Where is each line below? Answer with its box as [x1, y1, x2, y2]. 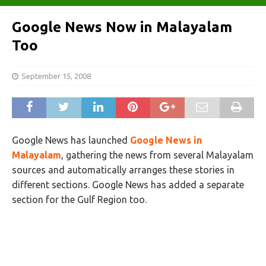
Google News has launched [12, 135, 130, 145]
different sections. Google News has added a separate [12, 179, 244, 190]
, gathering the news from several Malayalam [61, 150, 254, 160]
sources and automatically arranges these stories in [12, 164, 235, 175]
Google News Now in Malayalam [12, 19, 232, 35]
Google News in [130, 135, 202, 145]
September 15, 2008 [21, 72, 91, 80]
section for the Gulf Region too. [12, 194, 147, 205]
